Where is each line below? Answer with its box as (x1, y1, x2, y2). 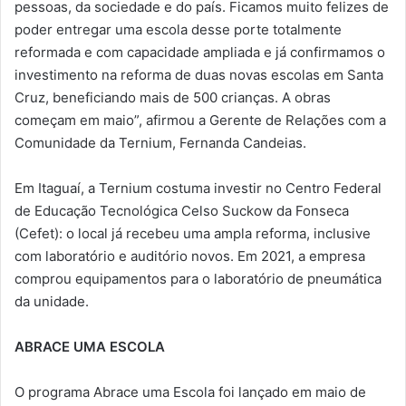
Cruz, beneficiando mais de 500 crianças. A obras (14, 88, 331, 106)
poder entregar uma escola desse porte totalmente (14, 20, 342, 38)
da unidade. (14, 292, 89, 310)
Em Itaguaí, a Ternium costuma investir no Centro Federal (14, 179, 382, 197)
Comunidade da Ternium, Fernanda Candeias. (14, 133, 306, 151)
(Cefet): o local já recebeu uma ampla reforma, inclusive (14, 224, 371, 242)
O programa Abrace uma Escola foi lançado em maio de (14, 382, 366, 401)
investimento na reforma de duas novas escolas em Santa (14, 65, 383, 83)
